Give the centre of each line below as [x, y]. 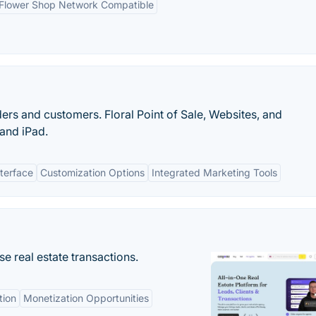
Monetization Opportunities [86, 298]
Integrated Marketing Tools [214, 172]
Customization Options [92, 172]
